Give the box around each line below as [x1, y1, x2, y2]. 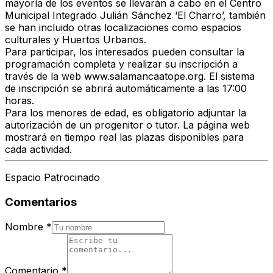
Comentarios [5, 195, 77, 210]
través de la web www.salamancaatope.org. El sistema [5, 70, 255, 83]
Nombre [5, 220, 43, 233]
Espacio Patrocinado [5, 171, 100, 184]
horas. [5, 94, 34, 107]
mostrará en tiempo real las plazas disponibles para [5, 131, 244, 144]
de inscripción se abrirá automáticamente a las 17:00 [5, 82, 247, 95]
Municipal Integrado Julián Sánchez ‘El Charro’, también [5, 9, 266, 22]
